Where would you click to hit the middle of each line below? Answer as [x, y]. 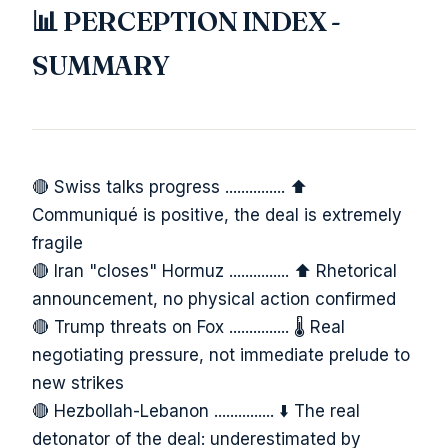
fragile [57, 242]
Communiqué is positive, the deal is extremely [217, 214]
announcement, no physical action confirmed [214, 298]
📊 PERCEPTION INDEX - [186, 20]
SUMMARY [101, 64]
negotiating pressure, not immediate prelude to [221, 354]
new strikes [78, 382]
